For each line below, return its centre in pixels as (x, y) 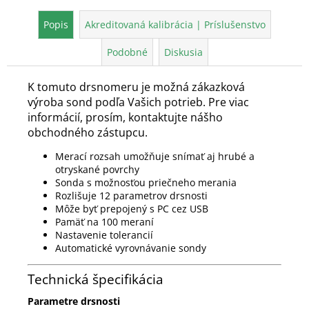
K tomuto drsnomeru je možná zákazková (136, 87)
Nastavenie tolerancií (104, 235)
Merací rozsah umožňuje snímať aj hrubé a (155, 156)
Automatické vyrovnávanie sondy (131, 248)
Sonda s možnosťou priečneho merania (146, 182)
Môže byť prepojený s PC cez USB (132, 208)
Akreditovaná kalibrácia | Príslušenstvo (175, 24)
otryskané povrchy (97, 169)
